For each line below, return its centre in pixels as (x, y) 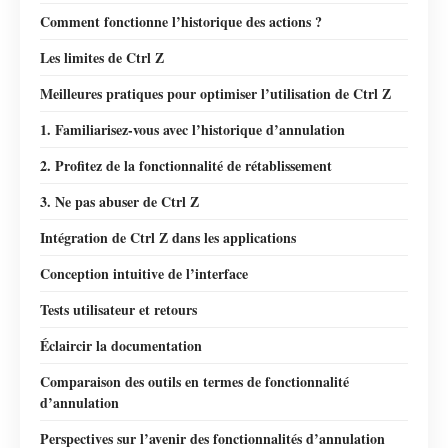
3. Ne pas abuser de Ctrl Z (119, 201)
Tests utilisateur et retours (118, 309)
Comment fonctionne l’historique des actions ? (181, 21)
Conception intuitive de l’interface (144, 273)
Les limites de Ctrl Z (102, 57)
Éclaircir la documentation (121, 345)
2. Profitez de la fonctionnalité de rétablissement (186, 165)
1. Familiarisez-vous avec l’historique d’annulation (192, 129)
